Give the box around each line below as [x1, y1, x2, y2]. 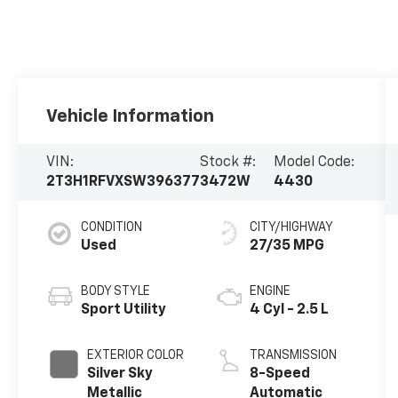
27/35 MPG [249, 238, 324, 253]
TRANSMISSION [249, 348, 337, 362]
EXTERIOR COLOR [87, 348, 185, 362]
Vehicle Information [46, 107, 215, 125]
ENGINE [249, 284, 291, 298]
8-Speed [249, 366, 310, 381]
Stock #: [200, 155, 257, 170]
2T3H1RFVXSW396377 [46, 174, 201, 189]
